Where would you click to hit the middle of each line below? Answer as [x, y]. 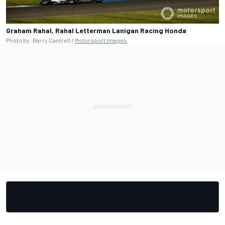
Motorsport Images [101, 40]
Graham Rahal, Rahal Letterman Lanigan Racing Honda [96, 30]
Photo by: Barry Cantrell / [40, 40]
